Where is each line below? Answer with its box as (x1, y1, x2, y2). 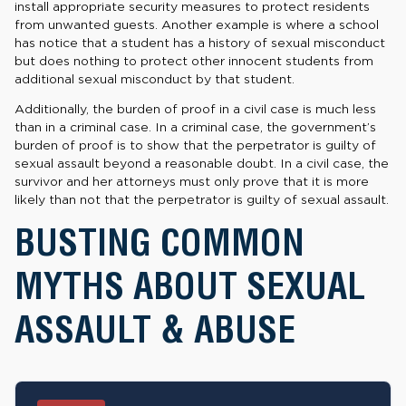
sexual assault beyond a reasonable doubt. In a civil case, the (14, 156, 389, 171)
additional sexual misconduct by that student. (14, 71, 295, 86)
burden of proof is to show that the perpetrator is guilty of (14, 138, 376, 153)
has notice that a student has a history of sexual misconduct (14, 34, 385, 50)
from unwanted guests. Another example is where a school (14, 16, 379, 32)
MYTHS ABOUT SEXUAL (14, 263, 365, 308)
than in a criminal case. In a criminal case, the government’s (14, 120, 376, 135)
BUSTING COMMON (14, 219, 304, 265)
